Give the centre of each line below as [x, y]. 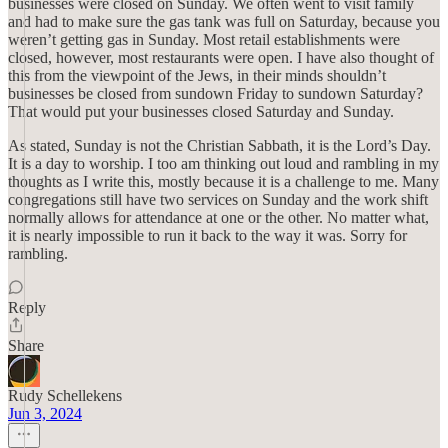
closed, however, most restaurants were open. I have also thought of [221, 57]
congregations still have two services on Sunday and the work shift [218, 199]
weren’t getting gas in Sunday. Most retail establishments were [204, 39]
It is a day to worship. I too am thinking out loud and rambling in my [223, 163]
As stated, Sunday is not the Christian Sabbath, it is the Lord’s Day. [219, 145]
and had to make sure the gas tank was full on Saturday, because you [224, 21]
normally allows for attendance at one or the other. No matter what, [218, 217]
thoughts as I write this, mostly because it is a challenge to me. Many [223, 181]
